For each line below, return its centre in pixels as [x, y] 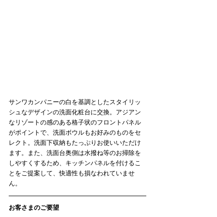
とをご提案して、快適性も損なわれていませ [72, 173]
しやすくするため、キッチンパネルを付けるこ [75, 163]
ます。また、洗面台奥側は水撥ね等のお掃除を [75, 153]
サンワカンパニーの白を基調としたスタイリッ [75, 102]
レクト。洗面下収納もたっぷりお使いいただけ [75, 143]
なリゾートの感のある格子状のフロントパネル [75, 123]
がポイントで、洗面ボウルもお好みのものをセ [75, 133]
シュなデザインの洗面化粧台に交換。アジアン [75, 112]
